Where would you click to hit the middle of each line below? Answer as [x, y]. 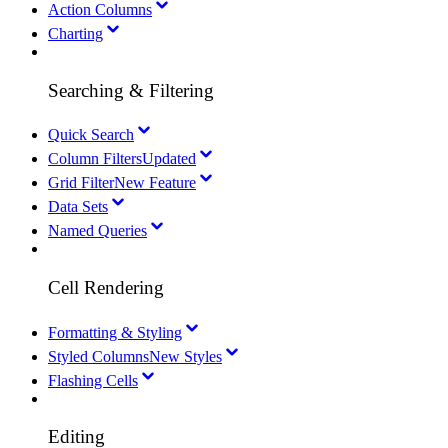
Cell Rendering [106, 287]
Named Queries [97, 231]
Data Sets [78, 207]
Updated [169, 159]
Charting [75, 33]
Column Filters [95, 159]
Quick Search [91, 135]
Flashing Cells [93, 380]
